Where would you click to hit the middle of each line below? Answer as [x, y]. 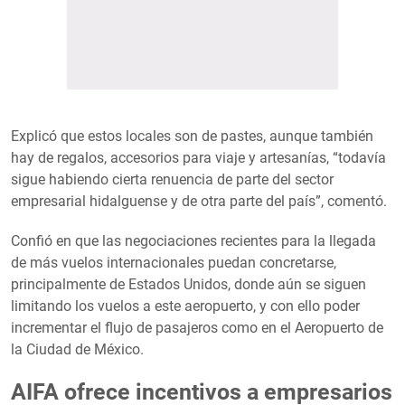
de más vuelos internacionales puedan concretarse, [174, 262]
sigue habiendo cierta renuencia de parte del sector [172, 179]
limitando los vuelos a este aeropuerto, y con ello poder [185, 306]
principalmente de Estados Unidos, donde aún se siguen [188, 284]
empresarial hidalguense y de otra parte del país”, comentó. [199, 201]
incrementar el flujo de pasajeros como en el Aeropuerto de [197, 327]
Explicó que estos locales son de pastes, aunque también [192, 136]
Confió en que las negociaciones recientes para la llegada [193, 240]
